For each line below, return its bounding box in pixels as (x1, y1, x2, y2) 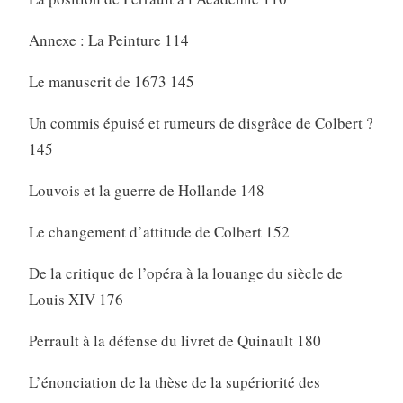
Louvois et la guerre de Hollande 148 (28, 180, 264, 201)
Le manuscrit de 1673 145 (28, 71, 194, 93)
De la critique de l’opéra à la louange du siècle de (28, 263, 343, 284)
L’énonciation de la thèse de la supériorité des (28, 372, 320, 393)
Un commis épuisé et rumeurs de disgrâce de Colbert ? (28, 112, 373, 134)
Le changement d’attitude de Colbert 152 (28, 221, 290, 243)
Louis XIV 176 (28, 289, 123, 310)
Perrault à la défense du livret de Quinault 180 (28, 330, 321, 352)
